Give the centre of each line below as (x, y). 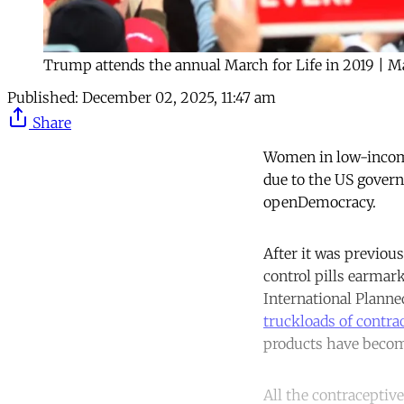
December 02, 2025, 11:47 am (179, 97)
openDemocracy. (320, 202)
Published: (43, 97)
